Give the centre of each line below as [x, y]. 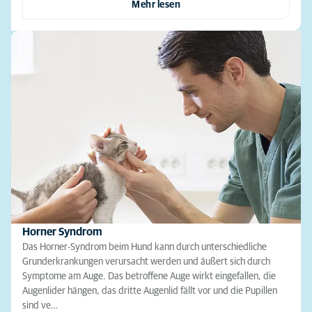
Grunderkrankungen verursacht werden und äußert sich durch [146, 262]
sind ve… [40, 305]
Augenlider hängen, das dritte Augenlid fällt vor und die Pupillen [150, 291]
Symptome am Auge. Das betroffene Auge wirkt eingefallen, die [149, 276]
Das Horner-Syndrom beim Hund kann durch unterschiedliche [145, 247]
